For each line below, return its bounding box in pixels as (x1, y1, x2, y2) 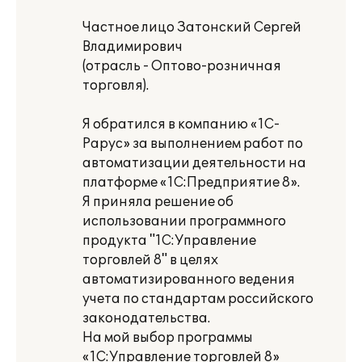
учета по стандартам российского (82, 291, 314, 307)
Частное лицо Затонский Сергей (82, 19, 301, 36)
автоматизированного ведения (82, 271, 295, 288)
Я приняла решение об (82, 194, 234, 210)
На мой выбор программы (82, 330, 253, 346)
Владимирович (82, 39, 183, 55)
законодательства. (82, 310, 210, 326)
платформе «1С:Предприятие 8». (82, 175, 300, 191)
